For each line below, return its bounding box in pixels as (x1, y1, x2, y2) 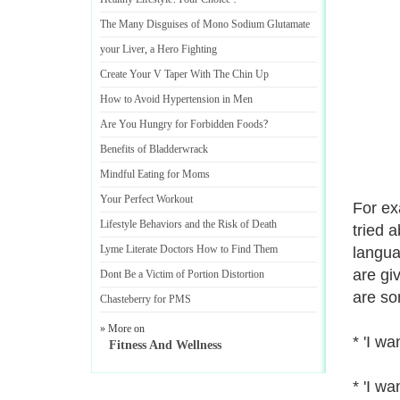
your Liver (100, 43, 145, 55)
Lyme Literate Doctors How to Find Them (100, 243, 278, 255)
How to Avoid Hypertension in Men (100, 93, 253, 105)
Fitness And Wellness (109, 338, 221, 352)
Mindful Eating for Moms (100, 168, 210, 180)
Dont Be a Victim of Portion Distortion (100, 268, 264, 280)
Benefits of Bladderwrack (100, 143, 208, 155)
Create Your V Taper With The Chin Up (100, 68, 269, 80)
